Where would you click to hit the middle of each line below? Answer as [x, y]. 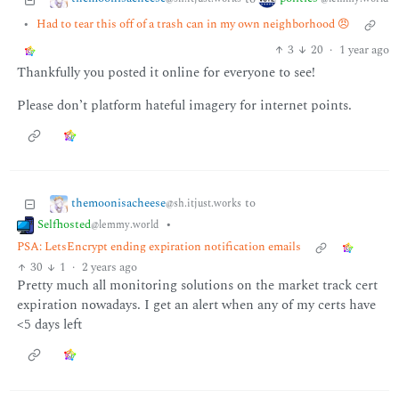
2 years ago [109, 268]
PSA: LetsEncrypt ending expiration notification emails [159, 246]
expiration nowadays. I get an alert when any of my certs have [196, 305]
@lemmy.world [125, 225]
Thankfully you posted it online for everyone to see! [166, 72]
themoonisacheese [118, 203]
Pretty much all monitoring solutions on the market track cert [197, 286]
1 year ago [364, 49]
